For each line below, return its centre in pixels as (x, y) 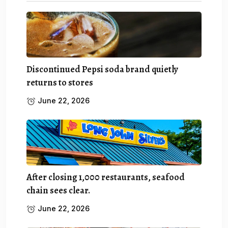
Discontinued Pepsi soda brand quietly (102, 69)
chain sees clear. (58, 190)
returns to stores (60, 82)
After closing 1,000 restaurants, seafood (106, 177)
